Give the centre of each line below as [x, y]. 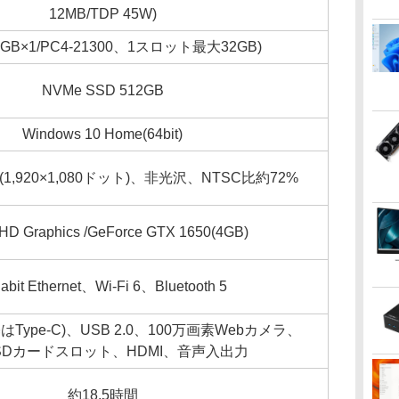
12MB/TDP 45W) [102, 14]
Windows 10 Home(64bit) [102, 134]
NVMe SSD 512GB [102, 90]
